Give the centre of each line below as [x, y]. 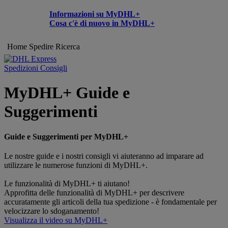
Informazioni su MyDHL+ [95, 14]
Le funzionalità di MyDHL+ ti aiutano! [67, 183]
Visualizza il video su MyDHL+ [56, 220]
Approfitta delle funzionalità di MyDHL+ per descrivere [94, 192]
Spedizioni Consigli [36, 68]
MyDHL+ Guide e [67, 93]
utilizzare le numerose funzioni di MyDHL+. [76, 165]
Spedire [41, 47]
